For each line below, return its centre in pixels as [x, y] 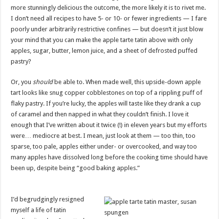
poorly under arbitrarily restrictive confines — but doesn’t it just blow [107, 29]
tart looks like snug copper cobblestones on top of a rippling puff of [107, 93]
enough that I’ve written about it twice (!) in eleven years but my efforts [109, 125]
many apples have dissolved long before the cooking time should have [109, 157]
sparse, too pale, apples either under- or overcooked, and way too [104, 146]
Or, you [22, 82]
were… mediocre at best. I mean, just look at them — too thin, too [103, 136]
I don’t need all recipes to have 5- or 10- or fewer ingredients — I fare [109, 18]
